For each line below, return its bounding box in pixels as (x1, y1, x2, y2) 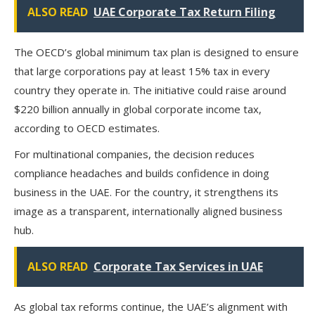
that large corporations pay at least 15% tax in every (14, 64, 270, 78)
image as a (14, 204, 69, 218)
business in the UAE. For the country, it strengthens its (14, 185, 278, 199)
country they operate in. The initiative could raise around (14, 83, 286, 97)
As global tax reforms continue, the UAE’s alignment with (14, 300, 288, 314)
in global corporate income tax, (110, 102, 262, 116)
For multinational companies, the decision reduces (14, 147, 255, 161)
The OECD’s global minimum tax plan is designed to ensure (14, 45, 299, 59)
